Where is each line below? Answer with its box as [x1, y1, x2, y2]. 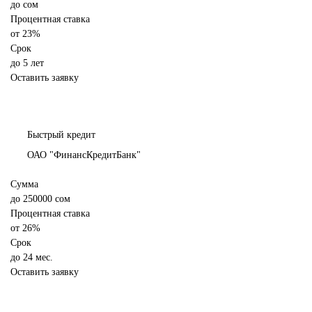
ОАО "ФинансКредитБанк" [27, 150, 141, 161]
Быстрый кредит [27, 130, 95, 141]
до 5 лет [10, 58, 44, 69]
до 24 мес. [10, 252, 53, 263]
